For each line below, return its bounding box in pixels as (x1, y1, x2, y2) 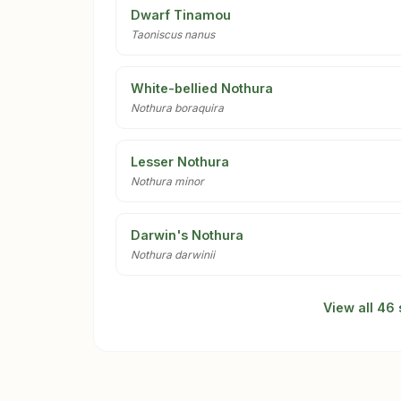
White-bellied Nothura (131, 81, 273, 97)
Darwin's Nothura (131, 227, 243, 243)
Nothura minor (131, 175, 204, 189)
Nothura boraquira (131, 101, 224, 115)
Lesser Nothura (131, 154, 229, 170)
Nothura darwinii (131, 248, 215, 262)
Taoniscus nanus (131, 28, 215, 42)
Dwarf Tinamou (131, 7, 231, 23)
